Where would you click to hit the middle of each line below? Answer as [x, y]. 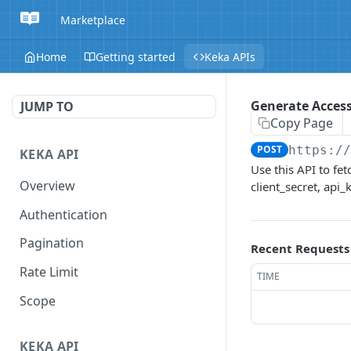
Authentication [63, 214]
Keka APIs [230, 56]
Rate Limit [49, 272]
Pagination [52, 243]
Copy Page [302, 123]
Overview [47, 185]
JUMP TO [47, 107]
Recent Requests [300, 248]
